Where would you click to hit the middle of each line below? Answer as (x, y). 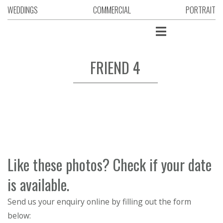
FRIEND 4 (115, 67)
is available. (38, 184)
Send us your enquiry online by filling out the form (99, 202)
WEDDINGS (23, 10)
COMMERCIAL (112, 10)
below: (19, 216)
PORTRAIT (201, 10)
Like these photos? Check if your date (110, 165)
